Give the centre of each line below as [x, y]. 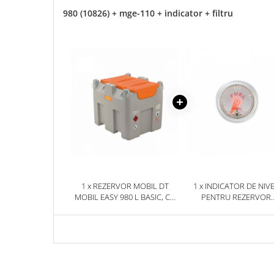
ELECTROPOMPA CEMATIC [125, 208]
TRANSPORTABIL [236, 208]
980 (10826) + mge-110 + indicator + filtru [148, 13]
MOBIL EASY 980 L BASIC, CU [125, 197]
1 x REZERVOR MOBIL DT [125, 186]
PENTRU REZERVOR [236, 197]
